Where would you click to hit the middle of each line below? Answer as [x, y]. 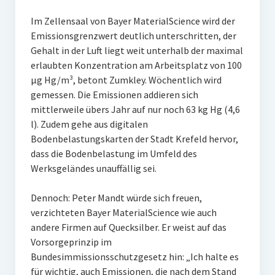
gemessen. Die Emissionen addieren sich [114, 95]
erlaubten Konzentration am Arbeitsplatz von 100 [136, 65]
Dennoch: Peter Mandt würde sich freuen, [116, 198]
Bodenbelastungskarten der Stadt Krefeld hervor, [134, 139]
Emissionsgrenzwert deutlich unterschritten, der [133, 36]
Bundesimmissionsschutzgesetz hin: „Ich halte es [134, 257]
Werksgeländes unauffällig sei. [93, 168]
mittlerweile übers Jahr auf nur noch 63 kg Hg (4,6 [135, 109]
